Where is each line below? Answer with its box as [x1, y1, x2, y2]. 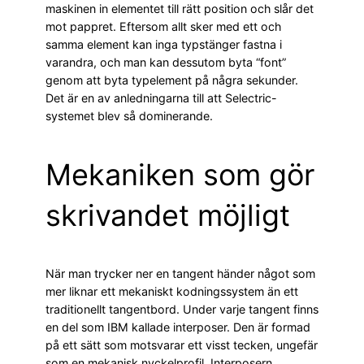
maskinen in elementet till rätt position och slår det [45, 2, 314, 16]
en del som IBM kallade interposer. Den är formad [45, 320, 310, 335]
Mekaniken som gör [45, 157, 314, 193]
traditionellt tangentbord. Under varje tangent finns [45, 302, 318, 317]
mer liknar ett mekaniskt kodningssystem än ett [45, 284, 298, 299]
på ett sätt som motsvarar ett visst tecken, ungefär [45, 338, 318, 353]
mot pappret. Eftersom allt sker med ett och [45, 19, 281, 34]
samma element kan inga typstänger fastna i [45, 37, 282, 52]
